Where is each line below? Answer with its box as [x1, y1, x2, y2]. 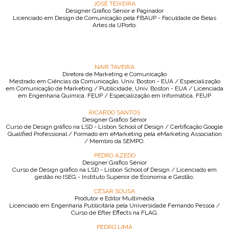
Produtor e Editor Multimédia [75, 195, 154, 202]
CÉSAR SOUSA [94, 188, 135, 195]
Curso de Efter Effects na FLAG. [71, 209, 158, 216]
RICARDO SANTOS [89, 109, 140, 116]
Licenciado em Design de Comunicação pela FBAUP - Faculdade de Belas [13, 14, 216, 21]
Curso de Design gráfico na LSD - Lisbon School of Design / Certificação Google [6, 123, 223, 130]
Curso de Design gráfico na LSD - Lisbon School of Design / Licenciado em [12, 166, 217, 173]
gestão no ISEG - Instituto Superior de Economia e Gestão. [35, 173, 194, 180]
